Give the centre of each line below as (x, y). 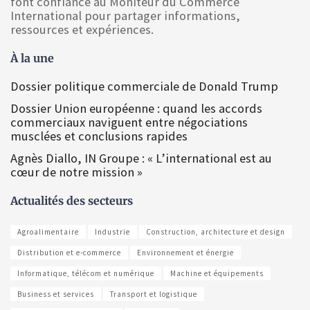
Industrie (112, 231)
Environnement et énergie (185, 252)
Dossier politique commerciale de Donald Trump (144, 86)
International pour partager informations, (125, 15)
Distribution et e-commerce (69, 252)
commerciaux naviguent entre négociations (129, 122)
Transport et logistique (154, 294)
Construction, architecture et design (216, 231)
